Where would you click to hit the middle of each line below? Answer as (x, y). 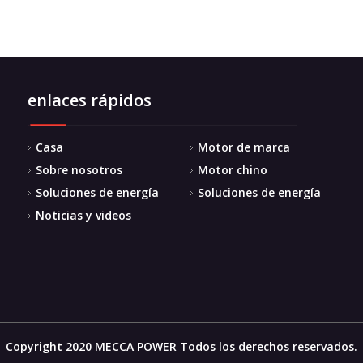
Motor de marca (244, 147)
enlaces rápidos (90, 100)
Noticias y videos (83, 215)
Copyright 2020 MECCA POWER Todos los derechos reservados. (181, 346)
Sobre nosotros (79, 170)
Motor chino (233, 170)
